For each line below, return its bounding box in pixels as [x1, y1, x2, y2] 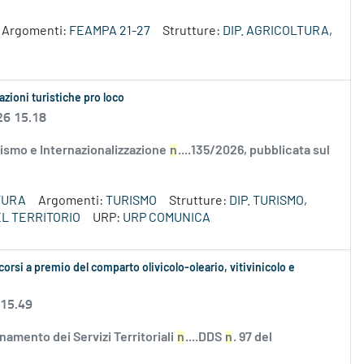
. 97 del [233, 331, 272, 344]
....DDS [185, 331, 224, 344]
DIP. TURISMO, [229, 194, 307, 208]
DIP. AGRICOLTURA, [223, 24, 332, 38]
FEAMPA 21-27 [69, 24, 150, 38]
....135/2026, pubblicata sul [178, 144, 330, 158]
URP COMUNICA [123, 211, 210, 225]
